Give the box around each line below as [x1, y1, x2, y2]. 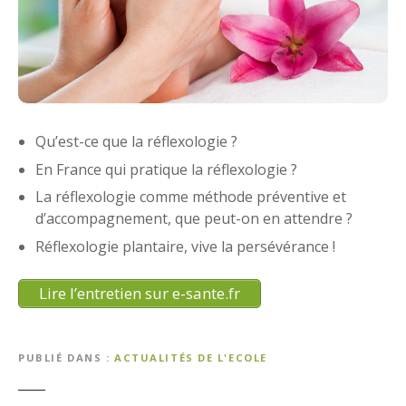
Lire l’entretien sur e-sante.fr [39, 282, 240, 304]
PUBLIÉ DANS [18, 350, 102, 364]
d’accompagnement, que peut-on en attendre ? [35, 208, 353, 229]
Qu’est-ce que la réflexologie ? [35, 131, 238, 152]
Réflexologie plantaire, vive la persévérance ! [35, 236, 336, 256]
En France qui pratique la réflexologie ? [35, 159, 298, 179]
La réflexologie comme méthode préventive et [35, 187, 347, 208]
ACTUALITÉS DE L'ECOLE [113, 350, 267, 364]
